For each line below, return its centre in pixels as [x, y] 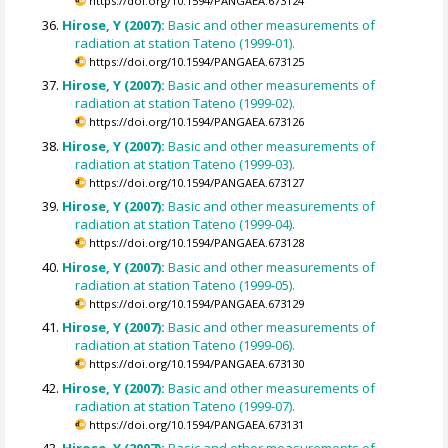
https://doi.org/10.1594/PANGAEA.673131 [197, 424]
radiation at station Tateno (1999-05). [185, 284]
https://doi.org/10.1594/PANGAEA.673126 [197, 122]
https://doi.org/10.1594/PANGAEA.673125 [197, 61]
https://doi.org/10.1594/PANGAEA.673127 [197, 182]
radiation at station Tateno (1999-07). [185, 405]
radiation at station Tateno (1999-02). [185, 103]
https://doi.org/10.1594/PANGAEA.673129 [197, 303]
